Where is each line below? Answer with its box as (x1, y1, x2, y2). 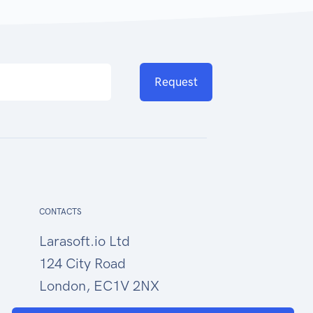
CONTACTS (38, 207, 82, 217)
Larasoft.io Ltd (38, 233, 130, 250)
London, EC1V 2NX (38, 277, 159, 295)
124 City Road (38, 255, 126, 272)
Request (154, 75, 198, 89)
